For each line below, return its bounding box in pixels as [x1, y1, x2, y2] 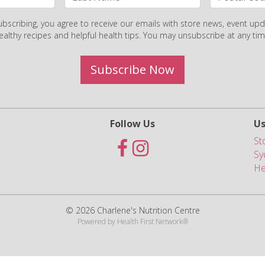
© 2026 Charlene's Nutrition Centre [65, 205, 200, 216]
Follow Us [110, 117, 155, 130]
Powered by [77, 216, 117, 227]
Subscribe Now [91, 62, 174, 77]
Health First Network [117, 216, 183, 227]
